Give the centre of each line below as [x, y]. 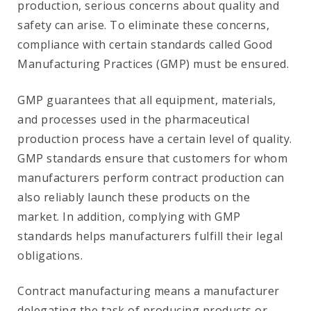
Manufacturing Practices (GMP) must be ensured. [153, 64]
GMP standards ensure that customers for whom [152, 158]
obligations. [50, 255]
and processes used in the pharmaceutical [133, 119]
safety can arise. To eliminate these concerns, [143, 25]
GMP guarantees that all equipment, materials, [147, 100]
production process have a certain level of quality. [155, 138]
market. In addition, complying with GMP [129, 216]
